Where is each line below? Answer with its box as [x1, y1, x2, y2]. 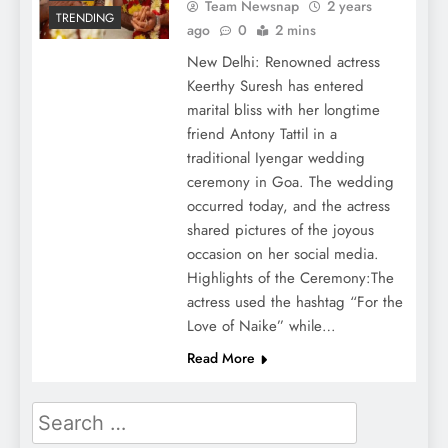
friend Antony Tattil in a [186, 122, 337, 145]
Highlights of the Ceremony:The [186, 266, 394, 289]
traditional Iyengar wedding [186, 146, 365, 169]
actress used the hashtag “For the [186, 290, 403, 313]
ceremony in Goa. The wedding [186, 170, 394, 193]
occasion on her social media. [186, 242, 379, 265]
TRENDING [56, 8, 114, 27]
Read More [186, 347, 255, 368]
